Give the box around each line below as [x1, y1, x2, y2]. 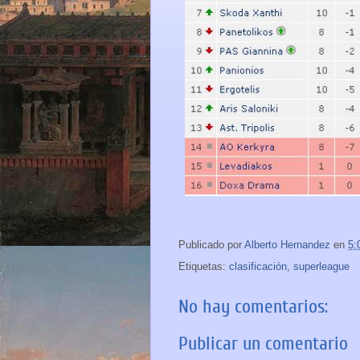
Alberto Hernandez [244, 238, 330, 251]
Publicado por [178, 238, 244, 251]
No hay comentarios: [178, 295, 328, 317]
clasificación [229, 260, 287, 272]
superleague [293, 260, 350, 272]
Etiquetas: [178, 260, 229, 272]
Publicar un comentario [178, 333, 348, 355]
